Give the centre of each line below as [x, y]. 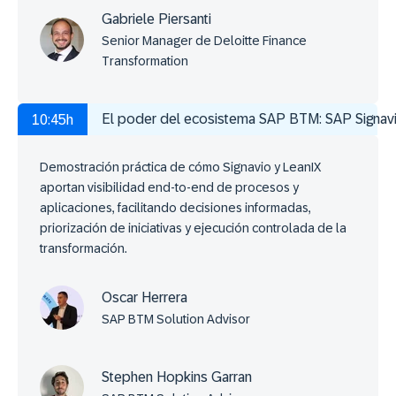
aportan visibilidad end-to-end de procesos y [169, 188]
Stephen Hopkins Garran [177, 377]
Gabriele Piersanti [156, 19]
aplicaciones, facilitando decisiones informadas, [175, 208]
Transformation [145, 61]
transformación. [84, 249]
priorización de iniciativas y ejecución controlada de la [193, 228]
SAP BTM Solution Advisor [176, 319]
